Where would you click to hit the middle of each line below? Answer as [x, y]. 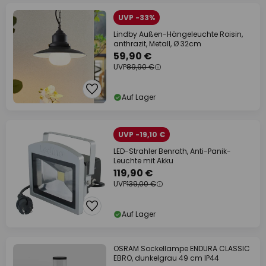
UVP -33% [137, 18]
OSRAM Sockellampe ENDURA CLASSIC [182, 248]
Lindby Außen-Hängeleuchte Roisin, [178, 34]
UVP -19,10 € [142, 134]
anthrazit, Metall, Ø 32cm [157, 44]
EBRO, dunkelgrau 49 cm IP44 [166, 258]
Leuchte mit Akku [143, 161]
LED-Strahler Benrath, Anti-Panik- [172, 151]
